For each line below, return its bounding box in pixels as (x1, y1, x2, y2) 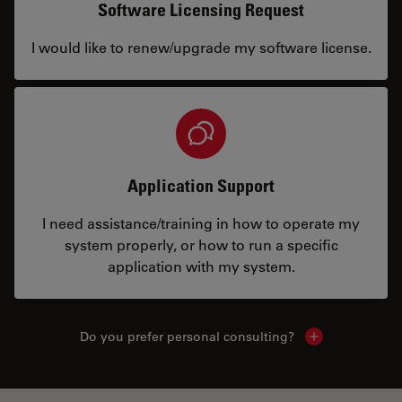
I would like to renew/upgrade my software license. (31, 38, 371, 57)
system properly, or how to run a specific (64, 235, 338, 254)
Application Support (127, 175, 275, 197)
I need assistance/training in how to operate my (42, 214, 360, 232)
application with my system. (107, 257, 295, 275)
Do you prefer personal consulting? (79, 328, 294, 345)
